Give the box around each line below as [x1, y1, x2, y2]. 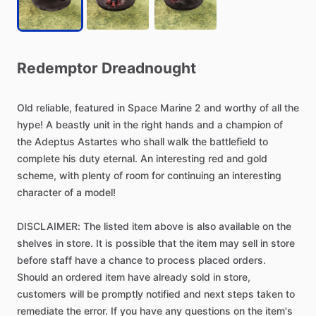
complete [17, 152, 60, 164]
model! [85, 186, 116, 198]
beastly [56, 119, 90, 130]
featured [75, 102, 114, 114]
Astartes [78, 135, 118, 147]
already [153, 271, 188, 283]
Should [17, 271, 49, 283]
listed [104, 220, 129, 232]
